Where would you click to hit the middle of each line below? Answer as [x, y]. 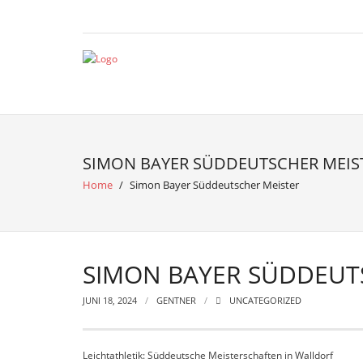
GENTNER [176, 300]
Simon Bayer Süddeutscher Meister [214, 185]
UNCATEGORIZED [265, 300]
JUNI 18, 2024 [110, 300]
